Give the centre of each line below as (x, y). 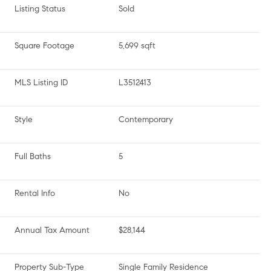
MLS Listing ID (41, 83)
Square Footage (44, 46)
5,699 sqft (137, 46)
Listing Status (40, 9)
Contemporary (146, 119)
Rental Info (35, 193)
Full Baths (33, 156)
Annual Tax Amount (52, 230)
